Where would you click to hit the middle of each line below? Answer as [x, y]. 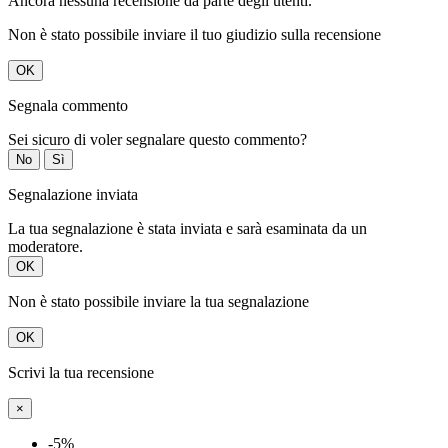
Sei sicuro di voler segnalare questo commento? [157, 140]
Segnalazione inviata [73, 195]
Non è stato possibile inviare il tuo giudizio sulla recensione [194, 35]
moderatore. [45, 247]
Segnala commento [68, 106]
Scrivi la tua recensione [81, 373]
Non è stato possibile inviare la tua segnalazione [158, 302]
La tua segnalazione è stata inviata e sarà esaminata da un [187, 229]
